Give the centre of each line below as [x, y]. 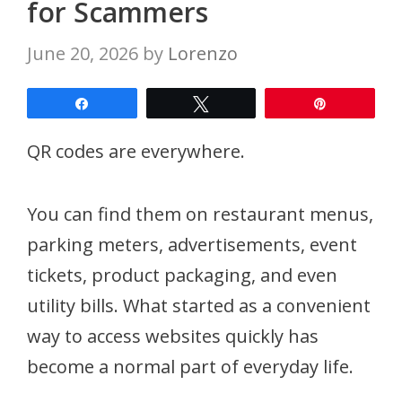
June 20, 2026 [83, 53]
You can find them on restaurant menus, [200, 214]
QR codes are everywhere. [136, 151]
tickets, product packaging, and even [182, 275]
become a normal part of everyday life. [190, 366]
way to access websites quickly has [173, 336]
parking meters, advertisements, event [192, 244]
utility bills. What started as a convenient [199, 305]
